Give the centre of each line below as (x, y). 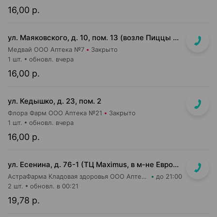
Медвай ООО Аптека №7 (46, 49)
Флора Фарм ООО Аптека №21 (55, 113)
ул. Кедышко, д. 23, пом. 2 (54, 101)
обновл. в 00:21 (54, 186)
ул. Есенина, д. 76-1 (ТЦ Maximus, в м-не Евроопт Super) (176, 164)
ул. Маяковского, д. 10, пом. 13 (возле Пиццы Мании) (176, 38)
